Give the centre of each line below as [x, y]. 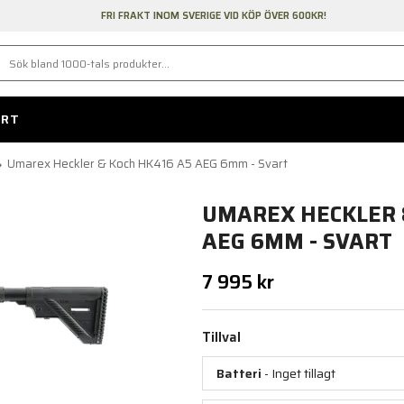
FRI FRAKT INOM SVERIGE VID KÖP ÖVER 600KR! [213, 16]
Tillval [221, 338]
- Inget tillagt [298, 374]
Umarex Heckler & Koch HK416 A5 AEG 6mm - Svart [147, 164]
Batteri [239, 374]
